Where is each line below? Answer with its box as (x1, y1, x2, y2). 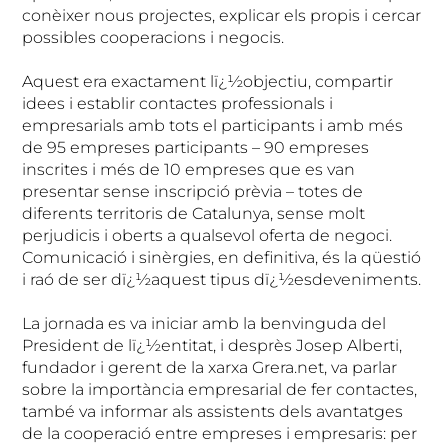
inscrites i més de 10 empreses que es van (22, 160, 356, 180)
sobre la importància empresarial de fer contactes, (22, 380, 418, 400)
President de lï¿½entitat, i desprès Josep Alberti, (22, 336, 403, 356)
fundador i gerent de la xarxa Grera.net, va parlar (22, 358, 398, 378)
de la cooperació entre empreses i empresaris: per (22, 424, 418, 444)
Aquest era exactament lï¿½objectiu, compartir (22, 72, 394, 92)
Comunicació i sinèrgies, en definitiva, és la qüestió (22, 248, 422, 268)
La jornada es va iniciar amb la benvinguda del (22, 314, 387, 334)
